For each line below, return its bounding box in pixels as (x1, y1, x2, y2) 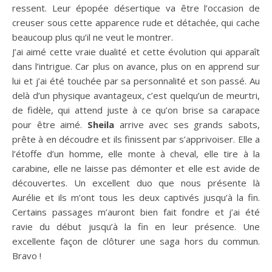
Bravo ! (12, 249, 41, 262)
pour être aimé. (12, 118, 87, 131)
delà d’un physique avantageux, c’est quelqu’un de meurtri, (12, 89, 260, 101)
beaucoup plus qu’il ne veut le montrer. (12, 30, 173, 43)
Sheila (87, 118, 114, 131)
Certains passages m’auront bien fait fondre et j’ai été (12, 205, 260, 218)
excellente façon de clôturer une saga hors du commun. (12, 234, 260, 247)
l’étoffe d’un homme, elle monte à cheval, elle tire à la (12, 147, 260, 160)
